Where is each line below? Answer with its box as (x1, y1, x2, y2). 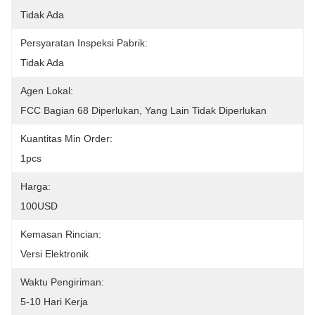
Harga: (20, 181, 51, 192)
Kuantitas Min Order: (20, 133, 112, 144)
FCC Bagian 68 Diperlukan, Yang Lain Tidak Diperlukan (20, 105, 266, 116)
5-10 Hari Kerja (20, 296, 88, 307)
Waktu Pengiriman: (20, 276, 104, 288)
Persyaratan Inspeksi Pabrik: (20, 37, 148, 49)
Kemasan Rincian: (20, 229, 101, 240)
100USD (20, 200, 58, 212)
